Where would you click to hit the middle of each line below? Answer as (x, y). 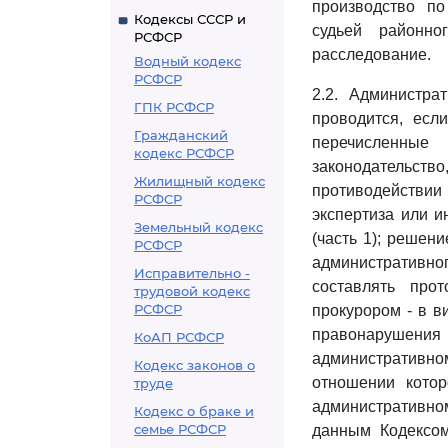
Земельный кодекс (198, 227)
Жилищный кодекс (199, 181)
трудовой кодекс (192, 291)
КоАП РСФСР (179, 337)
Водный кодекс (187, 61)
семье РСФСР (180, 429)
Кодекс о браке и (194, 411)
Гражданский (181, 135)
